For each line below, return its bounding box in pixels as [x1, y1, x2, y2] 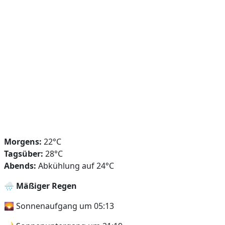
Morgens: [4, 136, 42, 147]
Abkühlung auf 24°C [36, 160, 114, 171]
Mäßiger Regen [16, 180, 77, 191]
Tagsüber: [4, 148, 43, 159]
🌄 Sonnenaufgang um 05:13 [4, 200, 114, 211]
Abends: [4, 160, 36, 171]
